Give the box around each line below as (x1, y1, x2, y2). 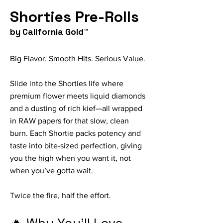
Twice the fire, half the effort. (10, 191, 111, 200)
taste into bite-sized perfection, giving (10, 141, 142, 150)
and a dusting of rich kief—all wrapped (10, 104, 142, 113)
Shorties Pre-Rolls (10, 7, 139, 27)
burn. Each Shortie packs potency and (10, 129, 141, 138)
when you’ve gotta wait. (10, 166, 93, 175)
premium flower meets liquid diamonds (10, 92, 145, 101)
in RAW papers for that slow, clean (10, 116, 129, 125)
